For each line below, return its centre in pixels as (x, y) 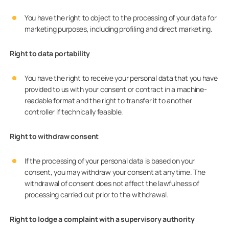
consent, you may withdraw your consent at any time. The (115, 172)
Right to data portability (50, 53)
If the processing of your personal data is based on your (110, 161)
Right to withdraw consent (54, 136)
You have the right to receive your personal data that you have (121, 78)
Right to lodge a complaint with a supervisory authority (102, 219)
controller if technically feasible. (74, 112)
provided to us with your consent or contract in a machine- (116, 89)
